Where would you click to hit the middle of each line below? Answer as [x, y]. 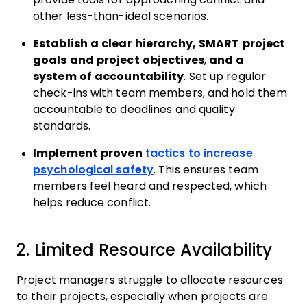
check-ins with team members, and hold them [160, 93]
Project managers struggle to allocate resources [150, 280]
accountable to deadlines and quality [134, 109]
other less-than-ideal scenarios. [122, 16]
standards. [62, 126]
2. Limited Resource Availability [144, 250]
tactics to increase [199, 153]
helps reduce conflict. [92, 202]
